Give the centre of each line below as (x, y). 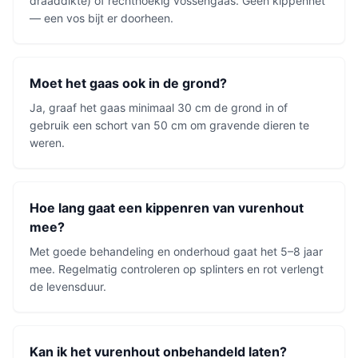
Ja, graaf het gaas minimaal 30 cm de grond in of (159, 107)
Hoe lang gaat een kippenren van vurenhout (167, 208)
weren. (47, 143)
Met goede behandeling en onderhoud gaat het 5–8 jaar (176, 251)
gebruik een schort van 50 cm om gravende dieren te (169, 125)
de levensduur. (68, 286)
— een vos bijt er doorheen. (101, 18)
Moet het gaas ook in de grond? (128, 83)
